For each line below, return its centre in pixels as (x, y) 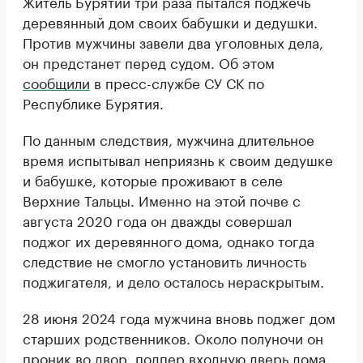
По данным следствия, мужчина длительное (169, 139)
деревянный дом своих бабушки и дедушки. (170, 21)
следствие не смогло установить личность (164, 261)
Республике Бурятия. (93, 102)
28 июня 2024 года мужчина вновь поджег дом (179, 317)
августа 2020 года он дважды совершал (157, 220)
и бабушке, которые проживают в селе (153, 179)
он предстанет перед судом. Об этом (149, 62)
